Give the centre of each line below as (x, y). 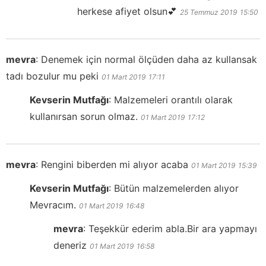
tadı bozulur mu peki (52, 76)
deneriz (70, 246)
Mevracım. (53, 205)
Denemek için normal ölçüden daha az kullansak (149, 60)
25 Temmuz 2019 (208, 12)
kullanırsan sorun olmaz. (84, 117)
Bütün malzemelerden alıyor (176, 189)
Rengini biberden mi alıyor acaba (115, 165)
